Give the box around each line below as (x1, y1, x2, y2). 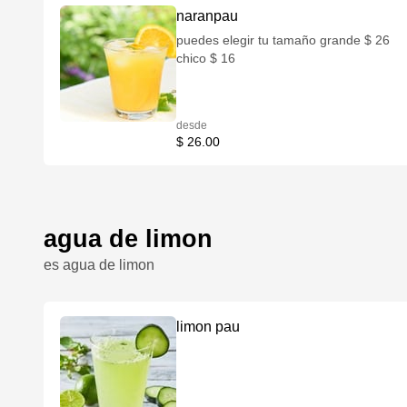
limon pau (176, 319, 241, 334)
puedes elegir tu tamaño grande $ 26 (176, 33, 321, 47)
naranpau (176, 8, 239, 24)
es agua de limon (44, 257, 154, 273)
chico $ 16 (176, 51, 236, 65)
